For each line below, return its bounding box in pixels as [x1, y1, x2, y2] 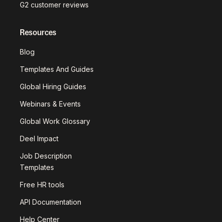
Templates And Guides [20, 65, 94, 73]
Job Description [20, 152, 72, 160]
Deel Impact [20, 134, 58, 143]
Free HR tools [20, 180, 64, 189]
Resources [20, 28, 56, 37]
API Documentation [20, 198, 81, 206]
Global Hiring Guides [20, 82, 86, 91]
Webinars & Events [20, 100, 81, 108]
